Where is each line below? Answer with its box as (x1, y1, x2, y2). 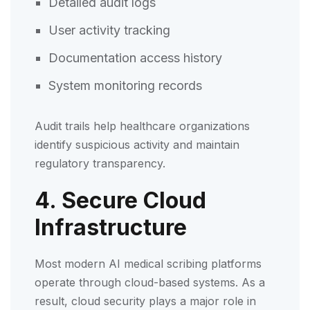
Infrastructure (35, 213, 187, 241)
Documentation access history (48, 50, 226, 65)
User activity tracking (48, 22, 174, 37)
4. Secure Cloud (35, 186, 206, 214)
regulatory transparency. (35, 156, 165, 170)
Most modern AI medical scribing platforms (35, 256, 262, 271)
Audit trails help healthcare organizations (35, 118, 250, 133)
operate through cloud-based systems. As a (35, 275, 265, 289)
